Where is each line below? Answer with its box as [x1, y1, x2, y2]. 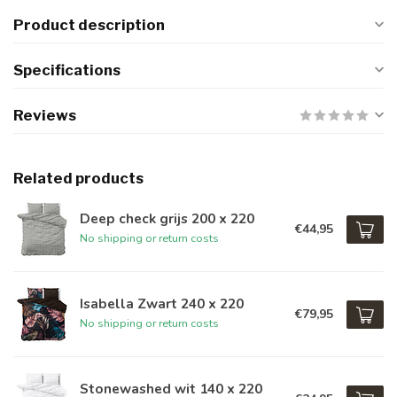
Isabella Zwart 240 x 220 [80, 294, 244, 313]
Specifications [13, 61, 121, 79]
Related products [13, 169, 144, 187]
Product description [13, 16, 165, 34]
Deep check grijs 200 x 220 [80, 209, 254, 228]
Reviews [13, 106, 76, 124]
